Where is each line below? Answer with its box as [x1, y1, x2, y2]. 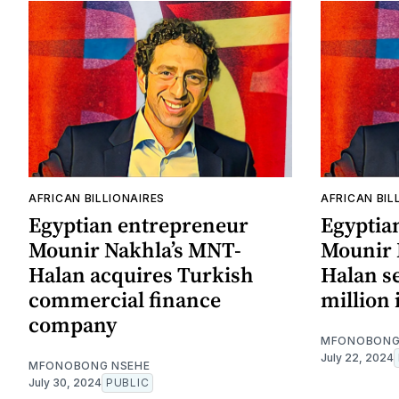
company [28, 309, 117, 339]
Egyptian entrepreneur [28, 209, 248, 240]
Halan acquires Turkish [28, 259, 254, 289]
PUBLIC [106, 375, 150, 389]
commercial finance [28, 284, 221, 314]
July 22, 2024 [321, 350, 394, 364]
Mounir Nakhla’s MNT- [28, 234, 241, 265]
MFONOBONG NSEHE [28, 358, 151, 372]
